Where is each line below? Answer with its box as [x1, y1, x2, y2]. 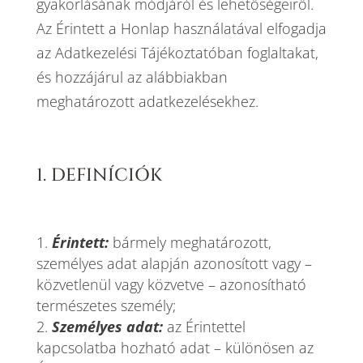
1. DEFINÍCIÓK [36, 164, 162, 187]
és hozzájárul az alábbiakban [36, 67, 228, 87]
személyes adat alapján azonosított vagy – [36, 254, 312, 273]
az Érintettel [162, 317, 246, 336]
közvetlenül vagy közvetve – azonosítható [36, 275, 306, 294]
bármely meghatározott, [108, 233, 271, 252]
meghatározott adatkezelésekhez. [36, 92, 258, 111]
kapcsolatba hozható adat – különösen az [36, 338, 314, 357]
